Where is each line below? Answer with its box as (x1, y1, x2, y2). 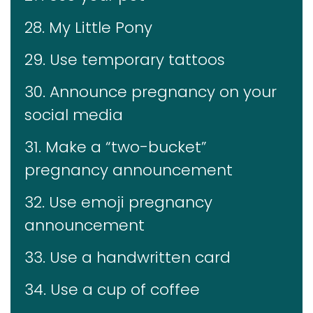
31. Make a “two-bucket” (24, 136, 207, 158)
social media (24, 103, 123, 126)
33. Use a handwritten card (24, 246, 231, 268)
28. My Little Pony (24, 16, 152, 38)
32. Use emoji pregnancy (24, 191, 212, 213)
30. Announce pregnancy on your (24, 80, 277, 103)
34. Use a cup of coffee (24, 278, 200, 300)
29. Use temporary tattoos (24, 48, 225, 71)
